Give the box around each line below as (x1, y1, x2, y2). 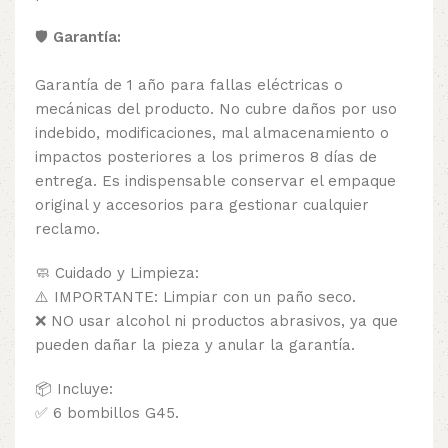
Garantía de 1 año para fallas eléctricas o (35, 75, 343, 94)
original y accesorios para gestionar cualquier (35, 195, 369, 214)
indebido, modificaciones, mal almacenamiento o (35, 123, 389, 142)
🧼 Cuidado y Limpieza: (35, 263, 199, 282)
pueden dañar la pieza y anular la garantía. (35, 335, 355, 354)
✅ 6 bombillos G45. (35, 403, 179, 422)
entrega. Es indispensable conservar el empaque (35, 171, 396, 190)
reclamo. (35, 219, 100, 238)
